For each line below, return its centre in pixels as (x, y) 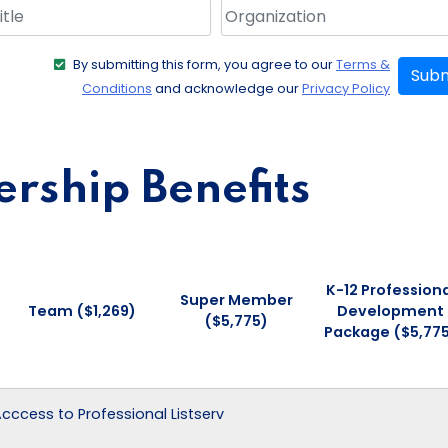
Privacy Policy (346, 88)
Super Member (236, 300)
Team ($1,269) (81, 310)
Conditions (117, 88)
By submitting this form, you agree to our (204, 64)
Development (390, 310)
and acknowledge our (227, 88)
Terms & (363, 64)
